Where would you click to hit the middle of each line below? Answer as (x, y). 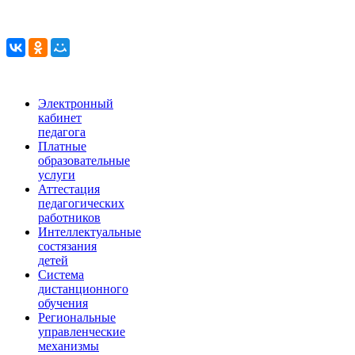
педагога (62, 132)
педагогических (81, 203)
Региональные (77, 317)
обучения (63, 303)
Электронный (76, 103)
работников (69, 217)
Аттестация (69, 189)
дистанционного (83, 288)
